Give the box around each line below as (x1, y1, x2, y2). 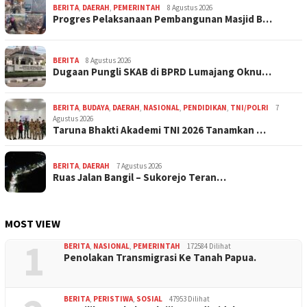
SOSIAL (136, 293, 162, 304)
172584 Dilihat (187, 241, 231, 251)
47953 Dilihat (169, 293, 210, 304)
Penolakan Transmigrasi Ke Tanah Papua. (64, 250, 256, 264)
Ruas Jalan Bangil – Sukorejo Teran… (53, 170, 226, 184)
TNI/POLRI (230, 102, 269, 112)
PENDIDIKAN (183, 102, 227, 112)
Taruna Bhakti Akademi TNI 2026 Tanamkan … (53, 123, 266, 136)
